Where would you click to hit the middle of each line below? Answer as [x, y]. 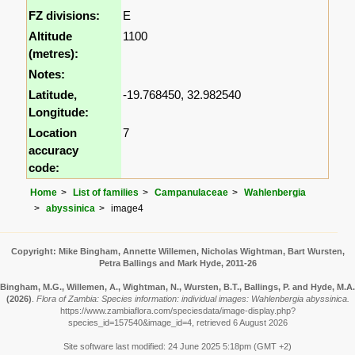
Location [53, 133]
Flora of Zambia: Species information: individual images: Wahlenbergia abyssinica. [193, 299]
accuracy [54, 151]
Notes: [47, 74]
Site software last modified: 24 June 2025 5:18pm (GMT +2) [177, 347]
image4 [128, 209]
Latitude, [53, 95]
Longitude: [59, 113]
